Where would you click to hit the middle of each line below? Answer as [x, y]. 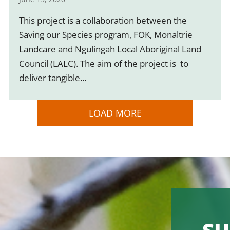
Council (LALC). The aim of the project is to [103, 63]
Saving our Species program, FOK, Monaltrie [106, 34]
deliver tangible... [52, 78]
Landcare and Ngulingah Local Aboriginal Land [110, 49]
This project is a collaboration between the [103, 20]
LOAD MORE [115, 113]
